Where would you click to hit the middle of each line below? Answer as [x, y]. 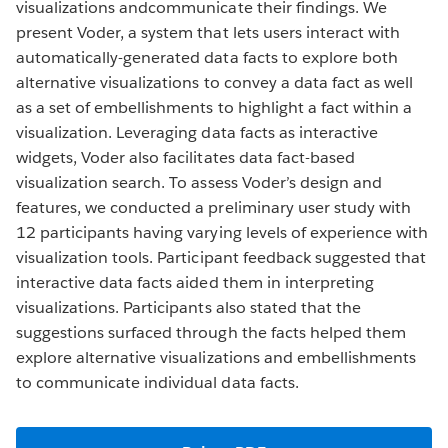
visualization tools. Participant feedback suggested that [221, 257]
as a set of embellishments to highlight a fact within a [214, 107]
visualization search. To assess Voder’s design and [199, 182]
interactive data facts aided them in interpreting [195, 282]
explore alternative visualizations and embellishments [216, 357]
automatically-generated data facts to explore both [207, 57]
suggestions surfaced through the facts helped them [211, 332]
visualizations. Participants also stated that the [188, 307]
